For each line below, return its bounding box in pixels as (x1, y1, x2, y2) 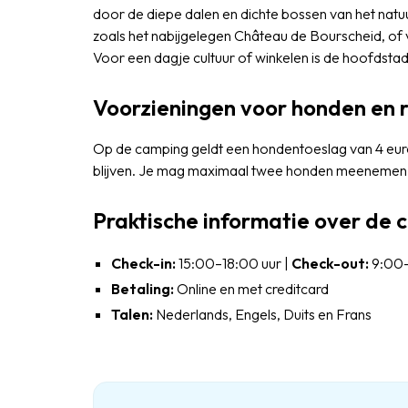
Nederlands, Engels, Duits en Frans (153, 305, 372, 323)
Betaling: (111, 280, 174, 298)
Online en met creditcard (174, 280, 329, 298)
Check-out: (291, 254, 369, 272)
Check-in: (111, 254, 176, 272)
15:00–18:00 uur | (176, 254, 291, 272)
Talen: (111, 305, 153, 323)
